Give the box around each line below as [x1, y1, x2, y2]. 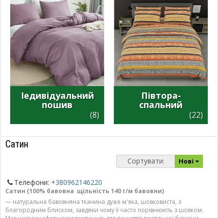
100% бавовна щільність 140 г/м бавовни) [29, 186, 164, 195]
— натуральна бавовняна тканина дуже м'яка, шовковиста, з [5, 197, 181, 206]
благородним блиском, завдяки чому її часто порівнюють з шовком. [5, 205, 203, 214]
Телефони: [14, 177, 51, 187]
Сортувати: [127, 156, 164, 165]
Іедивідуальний [20, 89, 94, 101]
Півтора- [141, 89, 181, 101]
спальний [139, 98, 182, 110]
